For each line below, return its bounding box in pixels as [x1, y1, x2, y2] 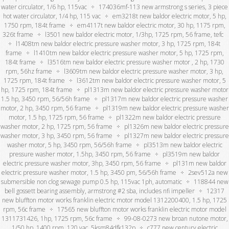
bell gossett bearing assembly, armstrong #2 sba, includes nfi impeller [5, 186, 195, 195]
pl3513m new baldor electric [143, 140, 222, 149]
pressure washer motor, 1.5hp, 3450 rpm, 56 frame [9, 149, 151, 158]
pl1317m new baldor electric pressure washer [102, 94, 228, 103]
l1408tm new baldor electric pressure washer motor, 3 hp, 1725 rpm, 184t [16, 39, 220, 48]
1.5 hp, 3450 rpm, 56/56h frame [1, 94, 90, 103]
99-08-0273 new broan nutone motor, [124, 214, 228, 223]
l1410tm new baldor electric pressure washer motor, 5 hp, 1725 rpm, [33, 48, 224, 57]
